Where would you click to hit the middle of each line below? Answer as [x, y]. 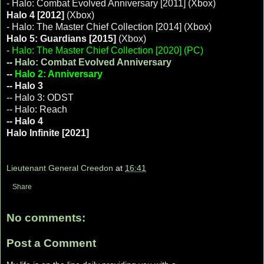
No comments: [46, 217]
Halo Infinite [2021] [48, 133]
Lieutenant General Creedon [60, 168]
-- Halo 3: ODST [40, 98]
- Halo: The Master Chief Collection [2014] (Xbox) [109, 27]
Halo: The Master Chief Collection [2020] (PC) [108, 51]
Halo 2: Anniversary [59, 74]
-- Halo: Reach [37, 110]
